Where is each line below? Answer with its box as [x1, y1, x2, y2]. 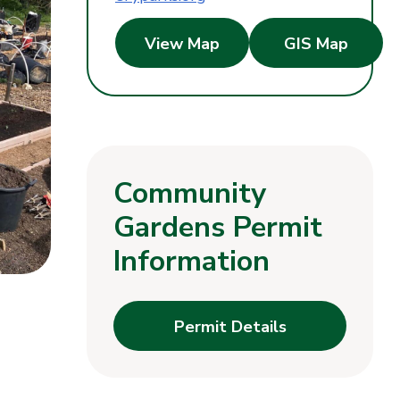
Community [113, 174, 266, 213]
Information [113, 242, 270, 281]
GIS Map [284, 33, 348, 55]
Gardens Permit [113, 208, 322, 247]
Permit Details [173, 316, 287, 338]
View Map [145, 33, 220, 55]
